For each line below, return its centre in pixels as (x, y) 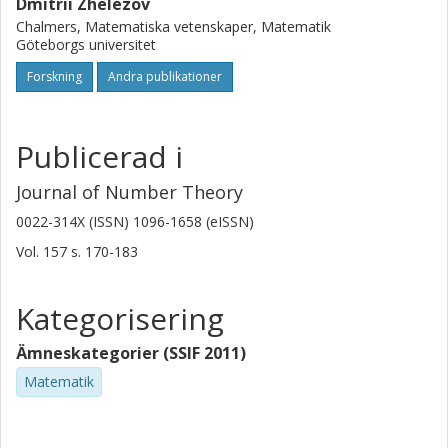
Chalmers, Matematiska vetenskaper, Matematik (173, 26)
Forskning (54, 76)
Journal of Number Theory (129, 192)
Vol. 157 (43, 251)
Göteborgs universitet (86, 44)
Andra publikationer (165, 76)
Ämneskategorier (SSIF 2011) (131, 353)
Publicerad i (99, 156)
